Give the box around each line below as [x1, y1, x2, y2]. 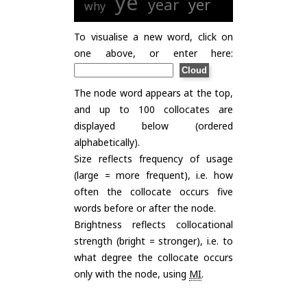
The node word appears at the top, [74, 86, 233, 99]
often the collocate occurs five [74, 185, 233, 198]
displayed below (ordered [74, 119, 233, 132]
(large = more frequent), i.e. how [74, 169, 233, 182]
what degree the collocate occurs [74, 251, 233, 264]
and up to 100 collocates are [74, 103, 233, 116]
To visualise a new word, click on [74, 30, 233, 43]
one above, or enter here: [74, 47, 233, 60]
